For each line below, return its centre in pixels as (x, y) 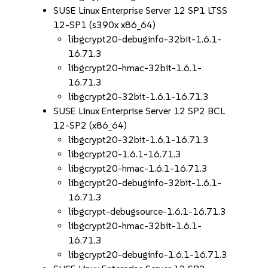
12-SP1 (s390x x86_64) (105, 25)
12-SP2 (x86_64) (90, 125)
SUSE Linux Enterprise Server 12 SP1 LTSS (141, 10)
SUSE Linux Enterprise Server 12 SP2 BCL (139, 111)
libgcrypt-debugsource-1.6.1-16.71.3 (147, 211)
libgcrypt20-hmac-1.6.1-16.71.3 (138, 168)
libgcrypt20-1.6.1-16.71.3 (125, 154)
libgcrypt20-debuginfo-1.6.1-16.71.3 (148, 255)
